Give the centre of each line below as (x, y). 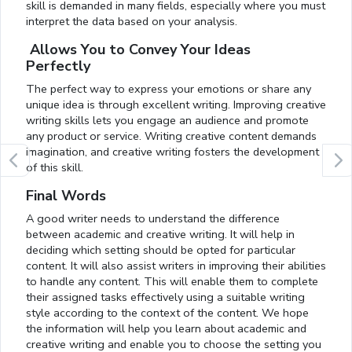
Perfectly (62, 66)
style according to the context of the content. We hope (167, 313)
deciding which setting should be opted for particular (161, 250)
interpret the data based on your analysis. (135, 22)
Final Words (68, 196)
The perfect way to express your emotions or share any (169, 89)
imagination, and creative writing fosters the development (172, 152)
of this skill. (58, 168)
